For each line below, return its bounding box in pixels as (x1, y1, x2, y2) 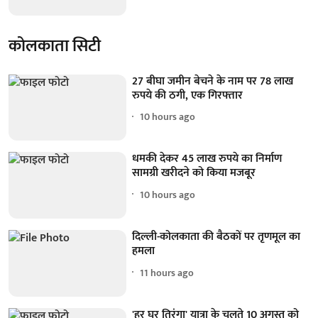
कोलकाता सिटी (9, 31, 101, 60)
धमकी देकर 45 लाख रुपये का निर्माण (132, 149, 283, 169)
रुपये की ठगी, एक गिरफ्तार (132, 85, 243, 105)
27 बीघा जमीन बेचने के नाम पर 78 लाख (132, 71, 294, 91)
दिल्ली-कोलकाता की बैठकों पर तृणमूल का (132, 227, 301, 247)
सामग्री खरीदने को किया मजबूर (132, 163, 256, 183)
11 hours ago (140, 264, 194, 281)
